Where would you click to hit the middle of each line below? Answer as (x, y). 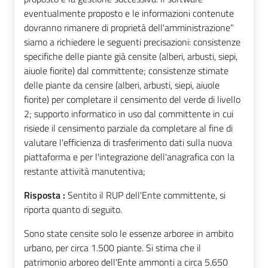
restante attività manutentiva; (85, 171)
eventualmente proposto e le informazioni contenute (129, 13)
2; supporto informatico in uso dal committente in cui (129, 113)
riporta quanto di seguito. (73, 209)
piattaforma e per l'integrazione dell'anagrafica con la (129, 156)
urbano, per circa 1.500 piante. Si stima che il (112, 247)
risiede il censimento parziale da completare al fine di (128, 128)
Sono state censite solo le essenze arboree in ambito (129, 233)
